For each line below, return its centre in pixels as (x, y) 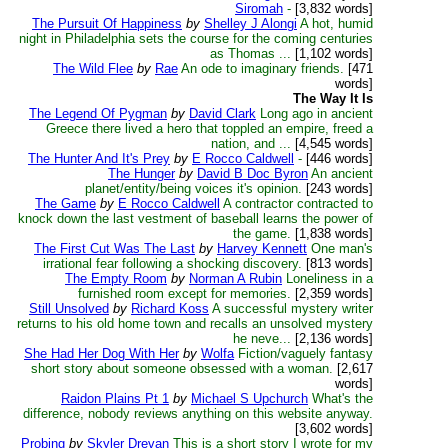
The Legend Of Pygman (98, 113)
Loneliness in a (329, 278)
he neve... (262, 338)
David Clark (222, 113)
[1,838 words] (332, 233)
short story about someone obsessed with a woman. (182, 368)
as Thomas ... (250, 53)
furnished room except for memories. (184, 293)
